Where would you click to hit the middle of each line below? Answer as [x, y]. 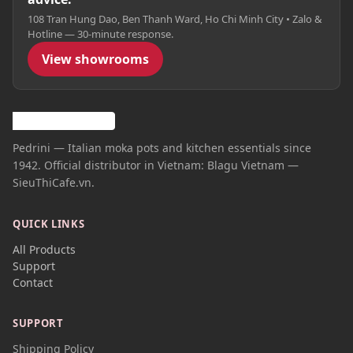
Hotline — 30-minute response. [100, 34]
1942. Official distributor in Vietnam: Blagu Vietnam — [156, 165]
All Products [44, 250]
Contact [33, 283]
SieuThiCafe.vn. [54, 183]
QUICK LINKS [49, 224]
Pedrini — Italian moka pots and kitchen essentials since [162, 148]
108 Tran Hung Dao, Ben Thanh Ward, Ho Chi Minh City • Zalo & [175, 19]
